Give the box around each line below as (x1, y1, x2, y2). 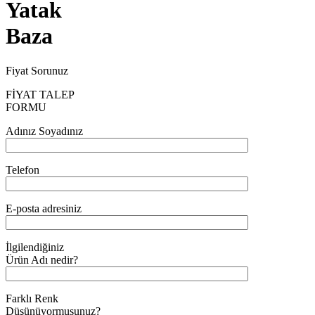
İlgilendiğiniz (6, 240, 64, 253)
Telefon (6, 163, 39, 176)
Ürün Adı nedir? (6, 253, 78, 266)
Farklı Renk (6, 292, 58, 304)
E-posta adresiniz (6, 202, 82, 214)
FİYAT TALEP (6, 88, 74, 101)
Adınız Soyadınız (6, 124, 83, 137)
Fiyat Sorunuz (6, 64, 68, 77)
